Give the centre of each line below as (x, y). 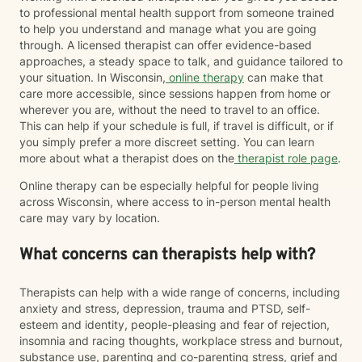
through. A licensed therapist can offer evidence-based (166, 45)
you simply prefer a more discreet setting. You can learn (167, 142)
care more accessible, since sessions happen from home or (175, 93)
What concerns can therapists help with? (167, 255)
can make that (284, 77)
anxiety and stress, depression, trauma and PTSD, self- (165, 308)
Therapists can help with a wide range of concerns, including (180, 292)
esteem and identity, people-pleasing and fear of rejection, (175, 324)
